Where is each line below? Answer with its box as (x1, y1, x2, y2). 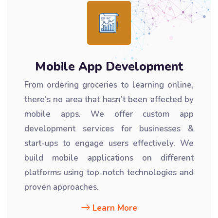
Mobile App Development (35, 58, 183, 75)
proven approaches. (24, 182, 99, 193)
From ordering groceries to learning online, (24, 79, 194, 91)
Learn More (92, 202, 137, 214)
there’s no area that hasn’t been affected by (24, 94, 194, 105)
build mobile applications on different (24, 152, 194, 163)
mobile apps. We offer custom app (24, 109, 194, 120)
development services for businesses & (24, 123, 194, 134)
